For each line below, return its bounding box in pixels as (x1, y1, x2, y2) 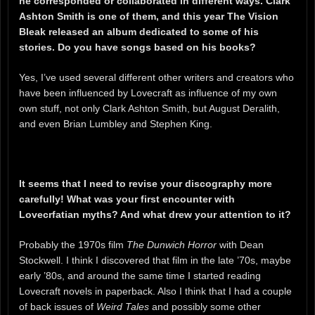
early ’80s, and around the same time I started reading (19, 270, 261, 282)
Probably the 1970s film (19, 239, 127, 251)
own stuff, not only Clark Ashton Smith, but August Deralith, (19, 102, 280, 114)
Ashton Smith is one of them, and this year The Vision (19, 10, 278, 22)
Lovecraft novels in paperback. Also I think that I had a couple (19, 285, 292, 297)
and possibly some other (149, 301, 261, 313)
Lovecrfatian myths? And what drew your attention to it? (19, 209, 291, 221)
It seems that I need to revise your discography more (19, 178, 272, 190)
